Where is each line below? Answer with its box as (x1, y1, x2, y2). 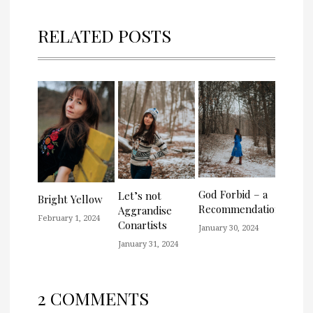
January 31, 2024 (118, 238, 178, 249)
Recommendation (198, 202, 281, 217)
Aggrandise (118, 203, 172, 218)
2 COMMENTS (38, 286, 149, 310)
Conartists (118, 218, 167, 233)
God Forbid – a (198, 187, 268, 202)
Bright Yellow (38, 192, 103, 207)
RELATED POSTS (38, 24, 171, 48)
